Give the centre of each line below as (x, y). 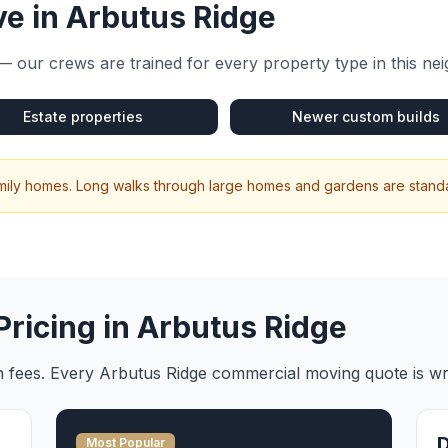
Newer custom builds (365, 116)
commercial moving (286, 373)
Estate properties (82, 116)
